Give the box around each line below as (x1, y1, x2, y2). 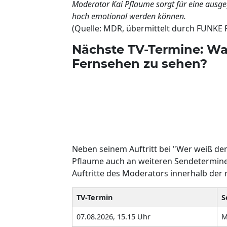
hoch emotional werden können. (72, 10, 186, 22)
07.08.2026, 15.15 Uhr (77, 211, 150, 221)
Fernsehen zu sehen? (72, 56, 207, 71)
